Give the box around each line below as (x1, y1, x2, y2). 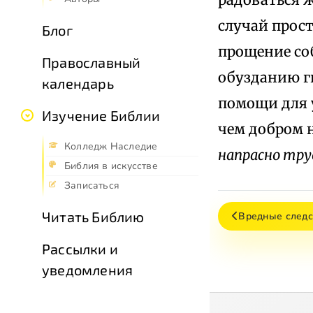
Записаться (64, 178, 120, 192)
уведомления (42, 261, 133, 278)
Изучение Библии (42, 106, 160, 124)
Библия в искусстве (64, 159, 158, 173)
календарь (42, 74, 114, 92)
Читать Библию (42, 208, 145, 225)
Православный (42, 53, 141, 71)
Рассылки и (42, 240, 118, 257)
